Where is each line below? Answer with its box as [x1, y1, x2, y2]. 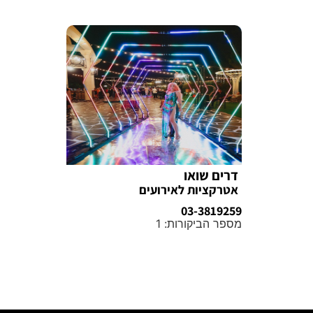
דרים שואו [184, 166, 238, 184]
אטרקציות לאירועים [139, 181, 238, 198]
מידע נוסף [190, 240, 242, 256]
